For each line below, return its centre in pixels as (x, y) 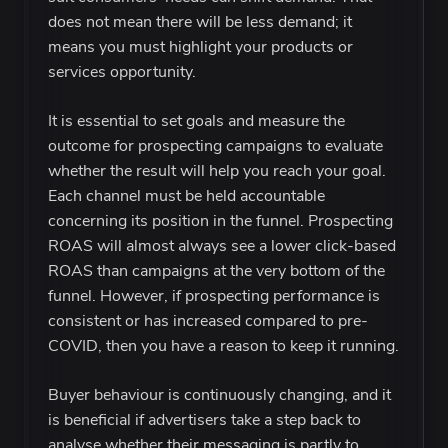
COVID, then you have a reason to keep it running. (223, 346)
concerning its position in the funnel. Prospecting (220, 221)
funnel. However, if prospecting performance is (214, 296)
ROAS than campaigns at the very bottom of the (216, 271)
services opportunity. (122, 72)
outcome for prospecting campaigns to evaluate (215, 146)
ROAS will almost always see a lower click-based (222, 246)
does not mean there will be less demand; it (200, 22)
